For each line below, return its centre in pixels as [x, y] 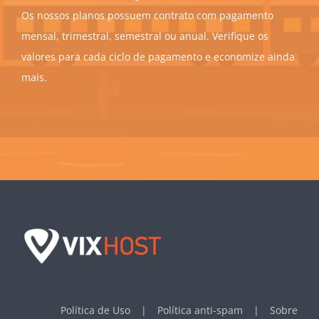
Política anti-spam [200, 310]
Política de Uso [95, 310]
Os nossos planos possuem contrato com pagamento [147, 16]
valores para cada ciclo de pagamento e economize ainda [158, 57]
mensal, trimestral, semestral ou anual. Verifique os [145, 36]
